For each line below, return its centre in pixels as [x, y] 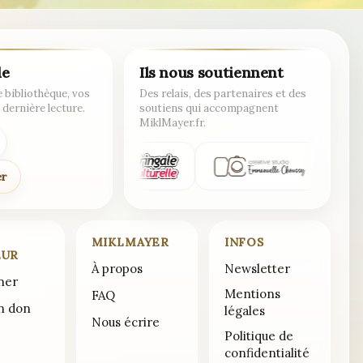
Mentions [252, 294]
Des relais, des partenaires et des [222, 94]
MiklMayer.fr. [172, 123]
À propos [117, 269]
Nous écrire [125, 322]
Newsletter [257, 269]
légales [244, 311]
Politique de [258, 336]
